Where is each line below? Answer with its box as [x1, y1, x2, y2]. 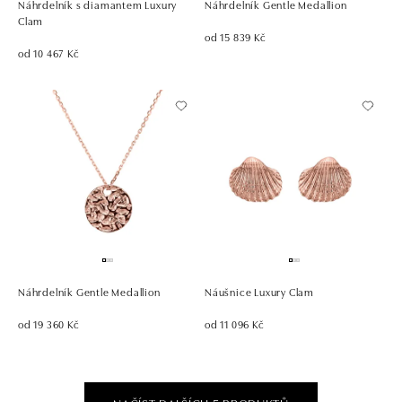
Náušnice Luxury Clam [205, 283, 314, 299]
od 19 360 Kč [18, 315, 80, 331]
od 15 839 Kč [205, 28, 267, 44]
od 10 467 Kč [18, 44, 80, 60]
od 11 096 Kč [205, 315, 265, 331]
